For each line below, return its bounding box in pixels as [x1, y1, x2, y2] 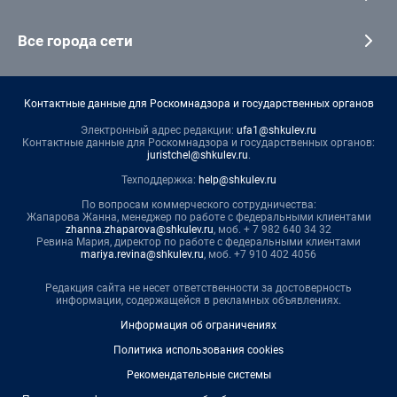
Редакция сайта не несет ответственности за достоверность [45, 281, 352, 294]
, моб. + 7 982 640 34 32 [214, 222, 331, 236]
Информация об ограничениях [121, 318, 276, 331]
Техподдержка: [121, 173, 198, 186]
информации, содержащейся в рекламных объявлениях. [56, 293, 341, 307]
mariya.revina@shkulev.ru [81, 247, 204, 261]
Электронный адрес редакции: [81, 123, 237, 136]
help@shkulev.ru [198, 173, 276, 186]
